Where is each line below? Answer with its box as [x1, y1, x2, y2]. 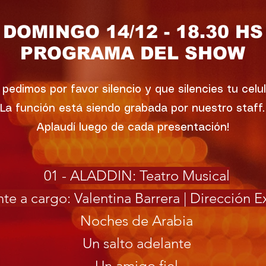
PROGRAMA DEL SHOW [20, 43, 245, 63]
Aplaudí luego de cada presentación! [36, 122, 229, 133]
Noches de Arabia [80, 212, 193, 229]
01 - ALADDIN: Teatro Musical [43, 167, 230, 184]
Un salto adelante [82, 235, 191, 252]
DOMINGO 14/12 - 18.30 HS [2, 22, 263, 42]
